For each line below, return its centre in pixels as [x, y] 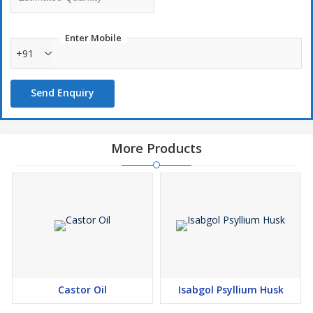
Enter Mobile [93, 38]
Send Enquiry [63, 93]
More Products [156, 148]
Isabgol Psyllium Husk [231, 290]
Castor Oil [82, 290]
